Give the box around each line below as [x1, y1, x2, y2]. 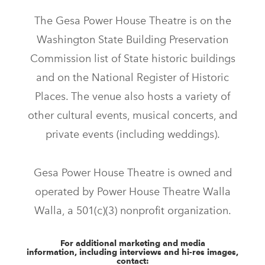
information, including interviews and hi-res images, [27, 247, 238, 257]
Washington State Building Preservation [37, 33, 228, 47]
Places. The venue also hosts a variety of [35, 90, 230, 104]
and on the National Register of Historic [36, 71, 229, 85]
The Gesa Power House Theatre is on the [34, 14, 231, 28]
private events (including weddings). [45, 128, 220, 141]
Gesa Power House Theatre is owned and [33, 166, 232, 179]
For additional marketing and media [60, 238, 205, 248]
